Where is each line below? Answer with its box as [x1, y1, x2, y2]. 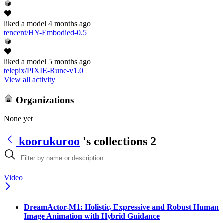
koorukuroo [19, 134, 80, 148]
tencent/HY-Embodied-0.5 [4, 28, 87, 37]
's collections [83, 134, 147, 148]
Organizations [13, 94, 74, 105]
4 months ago [48, 19, 91, 28]
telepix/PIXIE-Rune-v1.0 [4, 66, 83, 75]
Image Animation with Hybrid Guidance [24, 212, 160, 221]
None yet [4, 114, 33, 123]
